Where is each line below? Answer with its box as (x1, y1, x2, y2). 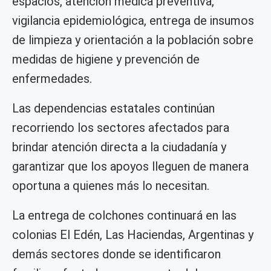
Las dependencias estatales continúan (12, 101, 215, 116)
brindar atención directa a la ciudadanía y (12, 140, 226, 155)
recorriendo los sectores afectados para (12, 120, 229, 135)
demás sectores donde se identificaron (12, 247, 221, 262)
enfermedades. (12, 71, 92, 87)
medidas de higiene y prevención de (12, 52, 200, 67)
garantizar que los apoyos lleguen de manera (12, 159, 249, 174)
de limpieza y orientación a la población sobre (12, 33, 253, 48)
